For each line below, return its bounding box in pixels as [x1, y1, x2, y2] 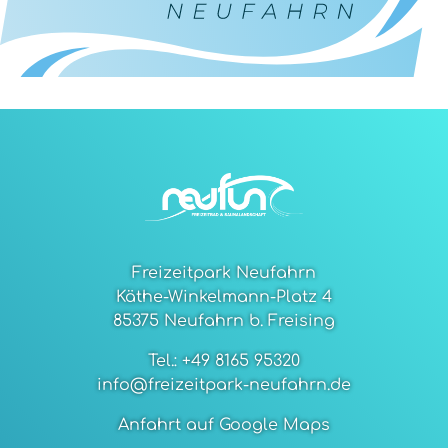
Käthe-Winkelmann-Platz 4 [116, 288, 332, 307]
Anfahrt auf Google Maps [118, 416, 330, 435]
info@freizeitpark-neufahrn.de [97, 376, 351, 395]
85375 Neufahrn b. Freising [113, 312, 335, 331]
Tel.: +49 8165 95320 [148, 352, 300, 371]
